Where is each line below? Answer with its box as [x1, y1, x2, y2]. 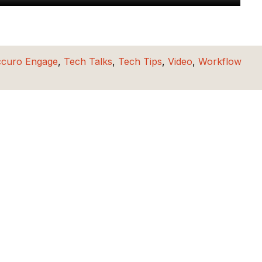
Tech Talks [64, 56, 113, 68]
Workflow [198, 56, 242, 68]
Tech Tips [118, 56, 163, 68]
